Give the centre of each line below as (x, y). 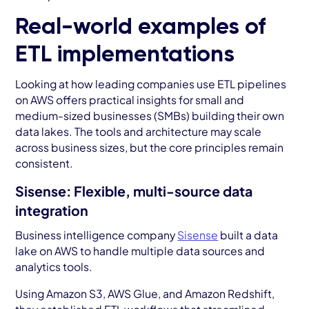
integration (52, 211)
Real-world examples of (141, 27)
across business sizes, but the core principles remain (150, 147)
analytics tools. (55, 267)
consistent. (44, 163)
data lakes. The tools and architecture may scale (139, 131)
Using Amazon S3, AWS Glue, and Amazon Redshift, (145, 294)
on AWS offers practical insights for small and (130, 99)
